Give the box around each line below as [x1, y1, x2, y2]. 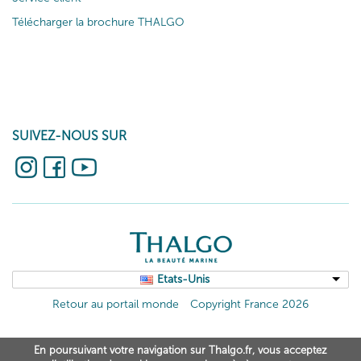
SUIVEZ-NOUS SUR [12, 128, 127, 143]
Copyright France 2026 [190, 297, 309, 311]
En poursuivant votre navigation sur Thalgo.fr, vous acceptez [34, 343, 327, 356]
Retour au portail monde [52, 297, 179, 311]
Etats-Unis [156, 272, 210, 286]
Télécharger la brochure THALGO [12, 15, 185, 29]
